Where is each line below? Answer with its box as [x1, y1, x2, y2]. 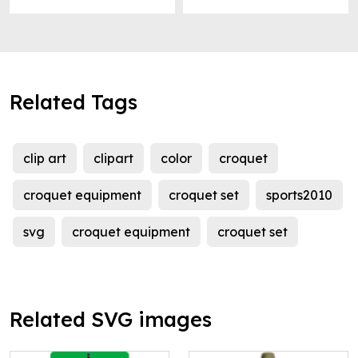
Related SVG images [10, 307, 212, 332]
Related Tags [10, 89, 137, 115]
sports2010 [266, 187, 332, 204]
